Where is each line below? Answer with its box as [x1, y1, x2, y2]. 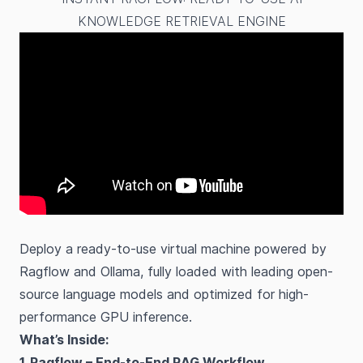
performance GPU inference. [19, 309, 192, 325]
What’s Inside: [19, 331, 109, 348]
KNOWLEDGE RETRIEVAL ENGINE [77, 13, 286, 29]
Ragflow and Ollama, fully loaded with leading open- [19, 263, 333, 280]
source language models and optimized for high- [19, 286, 309, 302]
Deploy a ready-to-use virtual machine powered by [19, 241, 327, 257]
